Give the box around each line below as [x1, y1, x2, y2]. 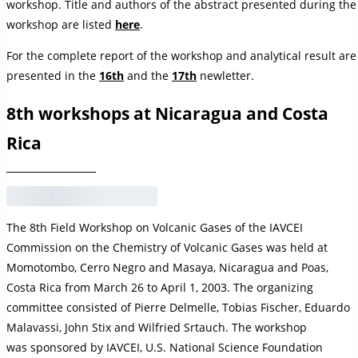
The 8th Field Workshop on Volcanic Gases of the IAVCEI [6, 220, 303, 236]
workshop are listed [6, 16, 115, 32]
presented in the [6, 67, 99, 83]
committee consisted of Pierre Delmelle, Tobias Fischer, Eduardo [6, 300, 350, 316]
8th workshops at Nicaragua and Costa [6, 102, 328, 125]
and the [124, 67, 172, 83]
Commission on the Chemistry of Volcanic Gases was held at [6, 240, 328, 256]
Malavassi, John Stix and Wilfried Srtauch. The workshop [6, 320, 307, 336]
